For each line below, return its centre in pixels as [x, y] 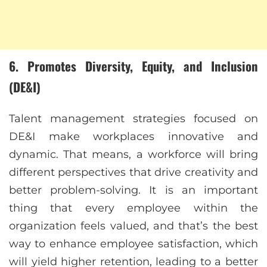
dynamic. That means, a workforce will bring [133, 155]
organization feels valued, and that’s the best [133, 226]
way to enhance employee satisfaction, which [133, 244]
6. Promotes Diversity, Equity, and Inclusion [133, 66]
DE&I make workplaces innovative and [133, 137]
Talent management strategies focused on [133, 119]
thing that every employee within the [133, 208]
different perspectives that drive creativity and [133, 173]
